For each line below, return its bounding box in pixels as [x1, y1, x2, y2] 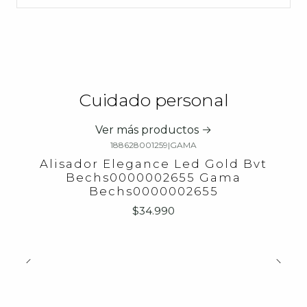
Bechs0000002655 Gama [66, 171, 241, 185]
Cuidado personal [78, 90, 229, 110]
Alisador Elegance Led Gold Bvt [40, 157, 267, 171]
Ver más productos [95, 123, 199, 136]
